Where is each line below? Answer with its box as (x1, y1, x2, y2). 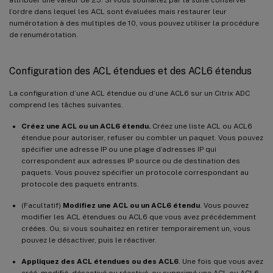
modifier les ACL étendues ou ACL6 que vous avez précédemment (21, 212, 256, 221)
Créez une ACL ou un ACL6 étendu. (21, 121, 151, 130)
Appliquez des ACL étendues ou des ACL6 (21, 257, 179, 266)
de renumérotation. (9, 30, 78, 39)
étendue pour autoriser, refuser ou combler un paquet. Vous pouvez (21, 133, 263, 142)
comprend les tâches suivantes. (9, 100, 123, 109)
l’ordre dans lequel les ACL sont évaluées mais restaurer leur (9, 7, 227, 16)
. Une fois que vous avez (179, 257, 263, 266)
